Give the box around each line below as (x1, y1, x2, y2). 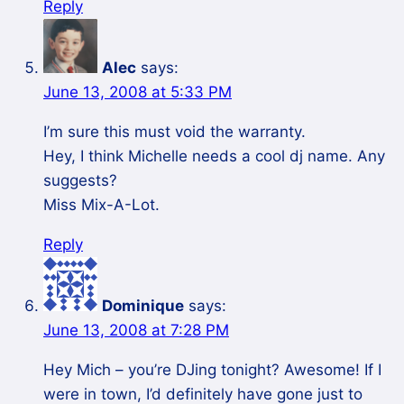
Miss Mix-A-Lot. (43, 196, 160, 215)
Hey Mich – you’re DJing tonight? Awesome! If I (43, 361, 381, 380)
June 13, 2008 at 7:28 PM (43, 321, 229, 340)
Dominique (102, 297, 184, 316)
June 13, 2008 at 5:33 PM (43, 83, 232, 102)
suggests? (43, 171, 117, 190)
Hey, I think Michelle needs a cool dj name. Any (43, 147, 385, 166)
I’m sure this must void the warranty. (43, 123, 306, 142)
